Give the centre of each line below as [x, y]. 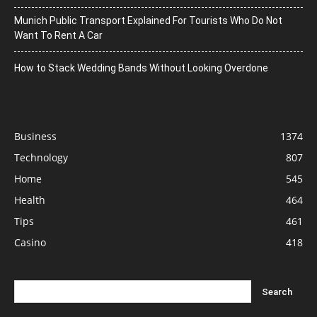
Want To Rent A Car [58, 35]
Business [35, 136]
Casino [30, 242]
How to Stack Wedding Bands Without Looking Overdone [141, 68]
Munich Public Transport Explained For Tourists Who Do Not [148, 20]
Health [30, 200]
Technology [41, 157]
